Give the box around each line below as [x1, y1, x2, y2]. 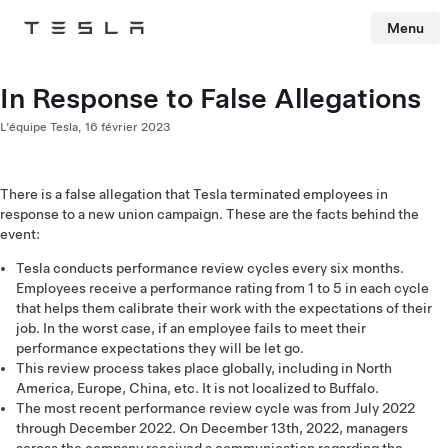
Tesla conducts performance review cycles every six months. [16, 260, 404, 276]
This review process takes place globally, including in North [16, 360, 392, 376]
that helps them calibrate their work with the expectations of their [16, 300, 432, 316]
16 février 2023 [85, 120, 170, 134]
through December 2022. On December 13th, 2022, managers [16, 420, 408, 436]
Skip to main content [7, 48, 124, 62]
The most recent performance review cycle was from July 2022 [16, 400, 415, 416]
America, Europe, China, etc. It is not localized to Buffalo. [16, 380, 379, 396]
